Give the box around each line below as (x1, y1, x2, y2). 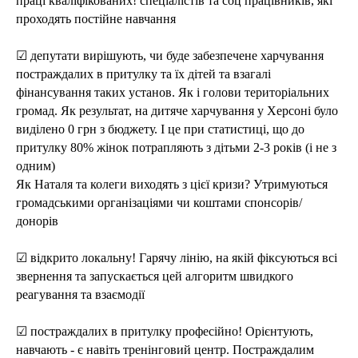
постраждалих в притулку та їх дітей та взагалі (16, 67, 271, 81)
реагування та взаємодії (16, 288, 145, 301)
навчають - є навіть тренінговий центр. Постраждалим (16, 343, 314, 356)
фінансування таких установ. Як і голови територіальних (16, 86, 329, 99)
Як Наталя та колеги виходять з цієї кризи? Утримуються (16, 177, 328, 191)
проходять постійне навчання (16, 12, 176, 26)
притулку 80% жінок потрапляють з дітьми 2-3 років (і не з (16, 141, 336, 154)
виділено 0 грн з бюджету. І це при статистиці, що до (16, 122, 304, 136)
